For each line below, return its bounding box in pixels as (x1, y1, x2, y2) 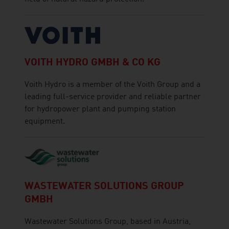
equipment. (25, 118, 65, 126)
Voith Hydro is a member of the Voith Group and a (25, 81, 200, 89)
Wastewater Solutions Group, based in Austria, (25, 217, 191, 226)
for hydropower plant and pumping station (25, 105, 176, 114)
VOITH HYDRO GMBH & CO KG (25, 58, 161, 68)
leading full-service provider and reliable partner (25, 93, 201, 102)
